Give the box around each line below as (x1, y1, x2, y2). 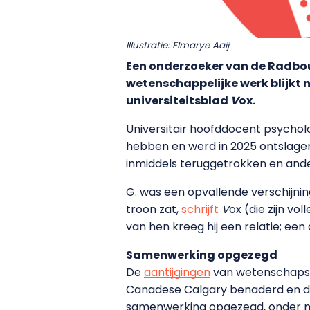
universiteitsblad (126, 92, 230, 109)
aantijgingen (144, 264, 210, 280)
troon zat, (126, 201, 181, 217)
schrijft (181, 201, 219, 217)
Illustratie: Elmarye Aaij (126, 38, 229, 52)
